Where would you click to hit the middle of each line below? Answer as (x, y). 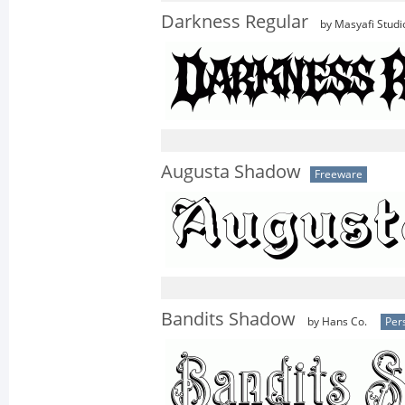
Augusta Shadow (231, 172)
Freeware (339, 174)
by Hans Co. (336, 322)
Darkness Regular (235, 22)
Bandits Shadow (228, 319)
